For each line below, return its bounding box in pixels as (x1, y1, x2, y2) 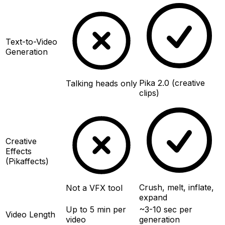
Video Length (6, 209, 55, 219)
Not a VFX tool (66, 182, 123, 193)
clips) (139, 87, 159, 98)
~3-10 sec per (139, 204, 192, 214)
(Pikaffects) (6, 156, 49, 166)
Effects (6, 146, 32, 156)
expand (139, 192, 167, 202)
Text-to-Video (6, 36, 57, 47)
